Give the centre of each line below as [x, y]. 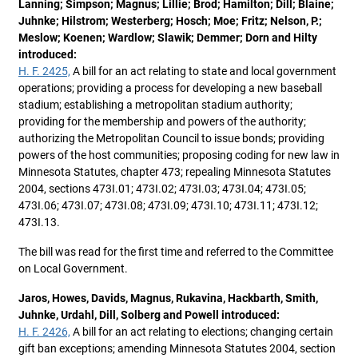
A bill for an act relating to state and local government [203, 71]
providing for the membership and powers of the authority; [162, 121]
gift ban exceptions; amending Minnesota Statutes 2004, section [177, 348]
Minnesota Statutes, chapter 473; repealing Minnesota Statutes [175, 172]
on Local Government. [73, 268]
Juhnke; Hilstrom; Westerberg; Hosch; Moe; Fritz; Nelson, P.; [170, 21]
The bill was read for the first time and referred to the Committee [176, 252]
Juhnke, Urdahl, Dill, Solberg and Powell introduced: [149, 315]
